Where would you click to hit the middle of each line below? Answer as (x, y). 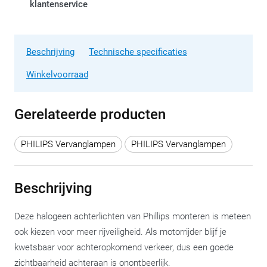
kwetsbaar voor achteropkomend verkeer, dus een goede (124, 248)
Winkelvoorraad (57, 74)
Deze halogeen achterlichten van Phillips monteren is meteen (133, 217)
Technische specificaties (138, 52)
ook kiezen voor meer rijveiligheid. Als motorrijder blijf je (120, 232)
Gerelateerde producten (90, 114)
